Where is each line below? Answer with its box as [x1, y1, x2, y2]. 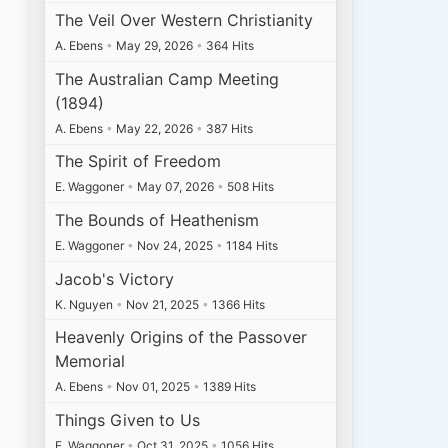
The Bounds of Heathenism [55, 209, 260, 230]
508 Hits [224, 179, 275, 195]
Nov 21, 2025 [123, 296, 203, 312]
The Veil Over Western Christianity [55, 10, 314, 31]
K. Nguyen [55, 296, 117, 312]
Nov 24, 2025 [134, 237, 217, 253]
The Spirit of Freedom [55, 151, 222, 172]
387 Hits [203, 120, 254, 136]
